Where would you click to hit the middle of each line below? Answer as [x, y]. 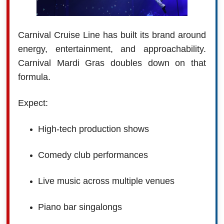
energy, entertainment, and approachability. [112, 49]
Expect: [33, 103]
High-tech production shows [93, 129]
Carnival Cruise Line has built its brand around [112, 35]
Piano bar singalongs [80, 207]
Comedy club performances [93, 155]
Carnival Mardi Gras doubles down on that [112, 63]
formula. [34, 77]
